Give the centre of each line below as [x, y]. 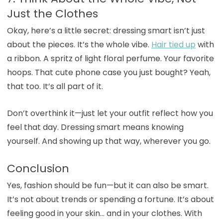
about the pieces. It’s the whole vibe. [78, 44]
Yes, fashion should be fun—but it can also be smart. [108, 185]
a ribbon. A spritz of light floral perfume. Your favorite [110, 58]
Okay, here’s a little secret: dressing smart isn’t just [106, 30]
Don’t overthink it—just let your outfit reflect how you [110, 113]
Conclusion [38, 168]
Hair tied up [173, 44]
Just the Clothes [52, 13]
